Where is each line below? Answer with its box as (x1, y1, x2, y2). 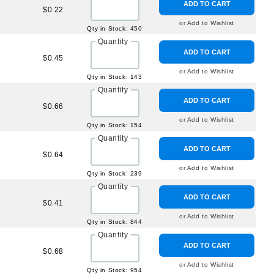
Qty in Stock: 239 (87, 170, 143, 177)
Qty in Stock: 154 (87, 122, 143, 128)
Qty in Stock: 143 (87, 73, 143, 80)
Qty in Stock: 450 (87, 25, 143, 32)
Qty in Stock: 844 (87, 218, 143, 225)
